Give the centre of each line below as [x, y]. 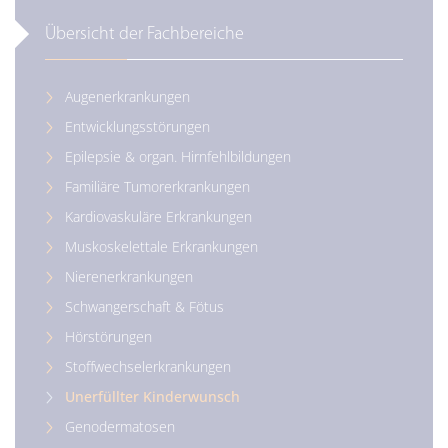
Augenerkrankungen [127, 96]
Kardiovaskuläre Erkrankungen [158, 216]
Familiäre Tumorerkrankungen [157, 186]
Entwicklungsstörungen [137, 126]
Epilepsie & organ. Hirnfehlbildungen [178, 156]
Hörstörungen [108, 336]
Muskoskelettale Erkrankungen [161, 246]
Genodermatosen [120, 426]
